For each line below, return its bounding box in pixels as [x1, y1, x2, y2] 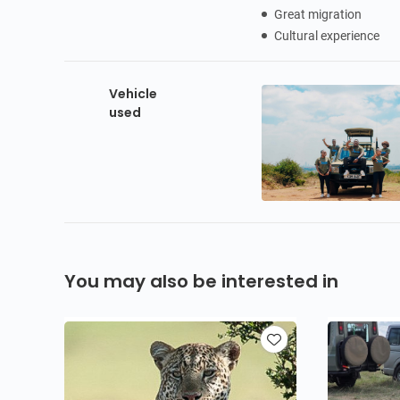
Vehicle [109, 85, 157, 103]
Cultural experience [274, 29, 380, 43]
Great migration [274, 7, 362, 21]
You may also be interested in [64, 269, 338, 294]
